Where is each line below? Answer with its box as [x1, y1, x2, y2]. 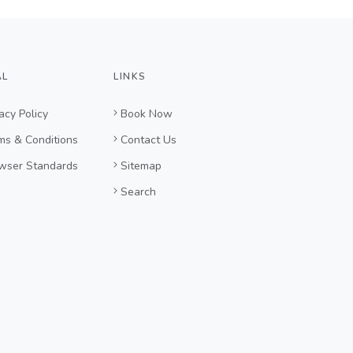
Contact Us [121, 132, 177, 147]
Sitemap [121, 158, 162, 173]
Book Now [121, 106, 173, 121]
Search [121, 184, 157, 199]
